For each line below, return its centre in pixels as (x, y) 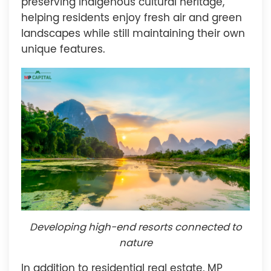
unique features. (63, 50)
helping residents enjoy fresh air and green (132, 18)
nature (135, 244)
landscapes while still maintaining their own (133, 34)
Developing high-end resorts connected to (135, 228)
